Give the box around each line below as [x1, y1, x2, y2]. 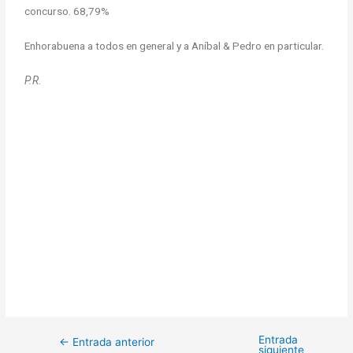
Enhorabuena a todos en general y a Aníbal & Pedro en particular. [24, 39, 325, 52]
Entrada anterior [69, 335, 155, 348]
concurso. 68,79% [24, 5, 110, 17]
